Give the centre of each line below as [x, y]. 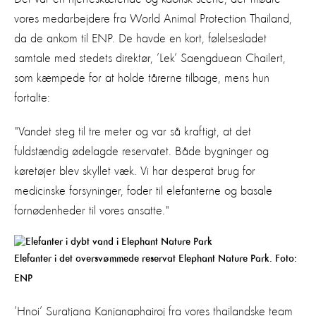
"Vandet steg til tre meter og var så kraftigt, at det [133, 132]
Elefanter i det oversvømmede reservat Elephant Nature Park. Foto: [156, 258]
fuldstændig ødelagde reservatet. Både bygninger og [141, 151]
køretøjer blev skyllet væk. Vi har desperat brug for [135, 171]
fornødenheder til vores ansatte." [92, 211]
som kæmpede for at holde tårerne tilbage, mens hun [142, 78]
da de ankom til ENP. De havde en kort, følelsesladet [140, 38]
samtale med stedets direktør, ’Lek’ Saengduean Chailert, [150, 58]
